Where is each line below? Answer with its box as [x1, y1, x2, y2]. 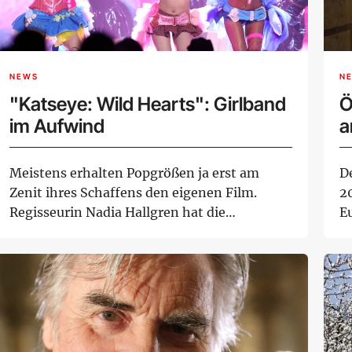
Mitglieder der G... [9, 224, 120, 240]
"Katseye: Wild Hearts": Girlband [9, 93, 286, 116]
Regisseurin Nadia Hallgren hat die [9, 204, 225, 221]
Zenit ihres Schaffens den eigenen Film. [9, 185, 257, 201]
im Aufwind [9, 115, 104, 138]
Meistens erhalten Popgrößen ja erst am [9, 165, 259, 181]
